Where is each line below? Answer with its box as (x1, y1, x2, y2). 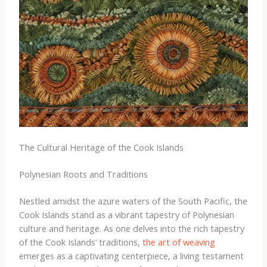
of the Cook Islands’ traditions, (18, 235, 142, 248)
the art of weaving (142, 235, 215, 248)
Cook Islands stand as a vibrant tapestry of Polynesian (18, 208, 234, 221)
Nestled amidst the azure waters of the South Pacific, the (18, 194, 247, 207)
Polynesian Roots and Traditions (18, 168, 148, 181)
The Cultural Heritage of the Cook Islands (18, 141, 184, 154)
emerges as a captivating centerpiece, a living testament (18, 249, 244, 262)
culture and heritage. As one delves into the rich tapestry (18, 222, 244, 234)
